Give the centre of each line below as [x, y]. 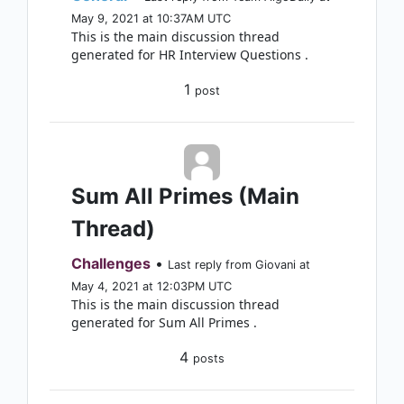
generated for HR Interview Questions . [190, 55]
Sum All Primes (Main [185, 196]
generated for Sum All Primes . [164, 322]
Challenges [111, 263]
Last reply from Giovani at [239, 265]
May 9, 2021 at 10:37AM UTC [151, 18]
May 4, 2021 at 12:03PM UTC [151, 286]
